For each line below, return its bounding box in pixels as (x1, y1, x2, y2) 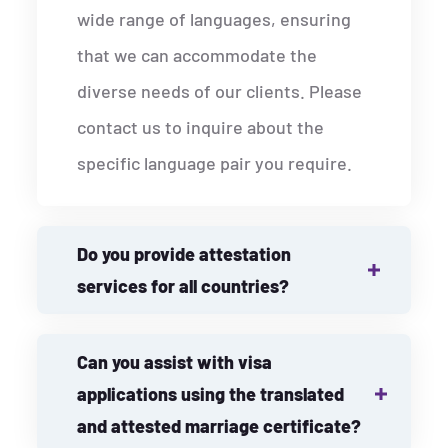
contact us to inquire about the (77, 116, 325, 139)
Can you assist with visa (77, 351, 273, 374)
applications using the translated (77, 383, 345, 406)
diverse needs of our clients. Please (77, 80, 363, 103)
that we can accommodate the (77, 44, 318, 67)
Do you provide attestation (77, 243, 292, 266)
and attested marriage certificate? (77, 415, 362, 438)
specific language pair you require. (77, 152, 353, 175)
